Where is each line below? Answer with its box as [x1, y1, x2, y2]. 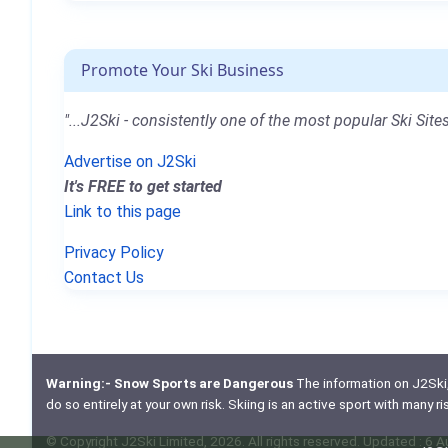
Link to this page [64, 201, 181, 221]
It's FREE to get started [64, 176, 222, 196]
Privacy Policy [64, 242, 164, 262]
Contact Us [64, 267, 144, 287]
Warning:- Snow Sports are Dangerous [45, 375, 293, 392]
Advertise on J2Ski [64, 151, 196, 171]
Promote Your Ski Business [81, 58, 284, 81]
